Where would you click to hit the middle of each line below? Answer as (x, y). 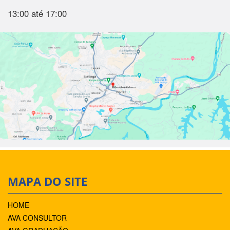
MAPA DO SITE (47, 181)
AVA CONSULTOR (37, 217)
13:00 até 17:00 (37, 14)
